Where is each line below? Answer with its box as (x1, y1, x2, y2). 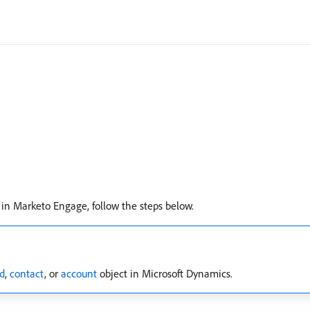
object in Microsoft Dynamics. (97, 266, 232, 280)
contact (10, 266, 44, 280)
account (61, 266, 97, 280)
